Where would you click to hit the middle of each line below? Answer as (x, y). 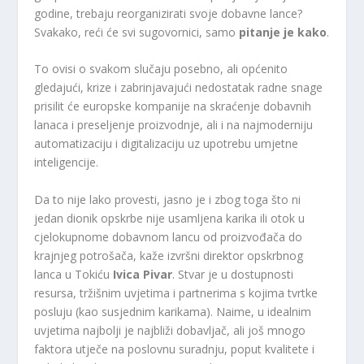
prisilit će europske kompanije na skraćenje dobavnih (173, 106)
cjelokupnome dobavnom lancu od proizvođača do (169, 236)
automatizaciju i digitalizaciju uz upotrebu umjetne (167, 144)
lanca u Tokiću (72, 274)
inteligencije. (67, 162)
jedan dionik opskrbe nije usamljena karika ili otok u (170, 218)
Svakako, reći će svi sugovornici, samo (137, 32)
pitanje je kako (283, 32)
